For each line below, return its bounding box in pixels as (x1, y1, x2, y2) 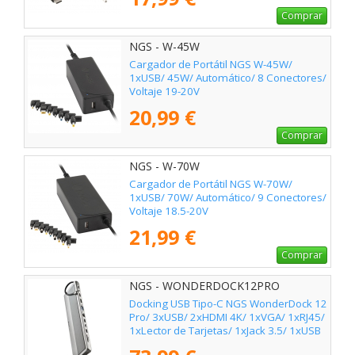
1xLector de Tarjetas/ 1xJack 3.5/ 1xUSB (129, 323, 321, 338)
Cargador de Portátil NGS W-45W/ (129, 57, 292, 72)
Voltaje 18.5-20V (129, 204, 208, 219)
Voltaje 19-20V (129, 84, 200, 99)
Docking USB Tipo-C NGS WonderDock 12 (129, 296, 327, 311)
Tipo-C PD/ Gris (129, 337, 202, 352)
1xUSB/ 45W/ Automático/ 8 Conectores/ (129, 71, 326, 86)
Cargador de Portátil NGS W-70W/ (129, 177, 292, 192)
